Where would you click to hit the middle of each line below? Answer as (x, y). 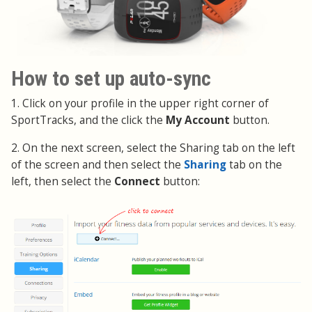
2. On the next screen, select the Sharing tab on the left (153, 148)
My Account (198, 120)
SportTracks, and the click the (88, 120)
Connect (139, 181)
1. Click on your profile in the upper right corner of (140, 103)
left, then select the (63, 181)
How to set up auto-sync (111, 78)
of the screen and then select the (97, 164)
